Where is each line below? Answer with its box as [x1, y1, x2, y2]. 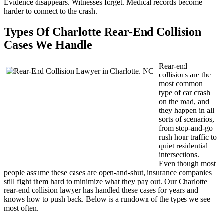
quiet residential [159, 142, 208, 150]
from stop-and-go [159, 124, 213, 133]
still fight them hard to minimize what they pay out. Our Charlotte [4, 177, 207, 186]
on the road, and [159, 97, 209, 106]
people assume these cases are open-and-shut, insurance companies [4, 168, 212, 177]
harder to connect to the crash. [4, 6, 97, 15]
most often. [4, 204, 38, 213]
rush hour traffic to [159, 133, 217, 142]
